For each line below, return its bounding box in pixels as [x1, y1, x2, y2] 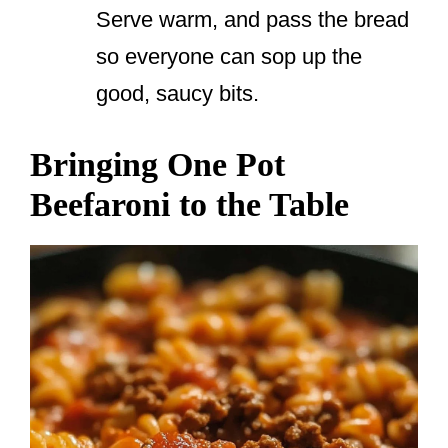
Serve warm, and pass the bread [96, 7, 409, 33]
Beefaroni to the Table [30, 186, 349, 224]
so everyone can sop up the [96, 44, 362, 70]
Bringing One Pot [30, 146, 285, 184]
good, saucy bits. [96, 81, 259, 107]
